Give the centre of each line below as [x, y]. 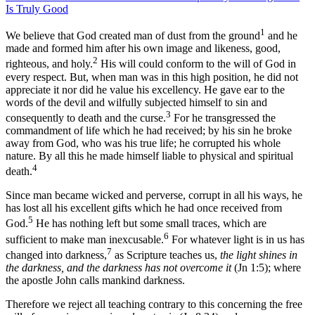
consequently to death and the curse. [86, 117]
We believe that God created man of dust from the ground [133, 36]
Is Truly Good [37, 8]
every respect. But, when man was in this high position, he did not [152, 77]
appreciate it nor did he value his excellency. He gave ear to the [145, 89]
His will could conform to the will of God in [197, 64]
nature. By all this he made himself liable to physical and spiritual [149, 155]
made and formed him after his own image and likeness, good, [143, 49]
